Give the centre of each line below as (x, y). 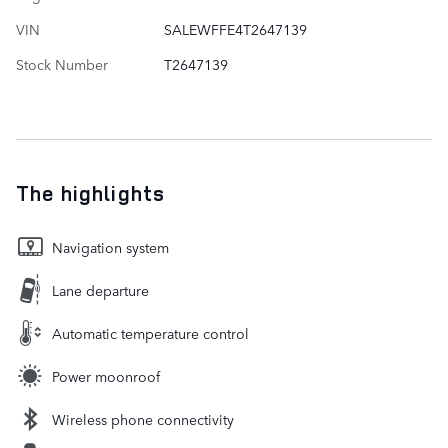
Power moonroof (106, 376)
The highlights (90, 193)
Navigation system (110, 247)
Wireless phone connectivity (143, 419)
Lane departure (100, 290)
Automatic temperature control (150, 333)
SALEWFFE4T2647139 (235, 29)
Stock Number (62, 64)
